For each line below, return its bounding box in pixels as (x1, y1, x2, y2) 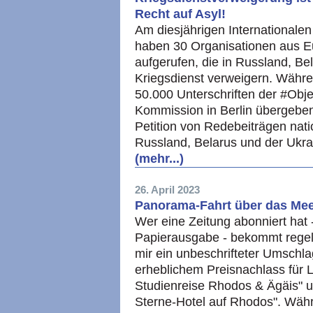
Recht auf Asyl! (135, 7, 226, 21)
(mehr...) (135, 152, 184, 166)
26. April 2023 (135, 184, 200, 196)
